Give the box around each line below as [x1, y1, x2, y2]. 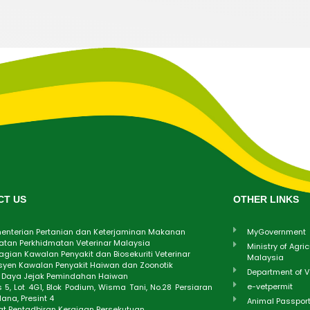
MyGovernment [246, 226, 306, 237]
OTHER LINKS [232, 193, 299, 205]
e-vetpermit [246, 280, 293, 292]
